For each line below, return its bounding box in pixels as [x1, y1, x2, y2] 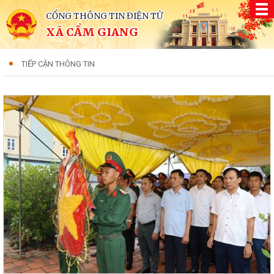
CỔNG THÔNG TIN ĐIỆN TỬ [46, 10, 163, 21]
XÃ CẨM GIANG [46, 25, 138, 39]
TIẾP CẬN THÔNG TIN [21, 59, 95, 68]
